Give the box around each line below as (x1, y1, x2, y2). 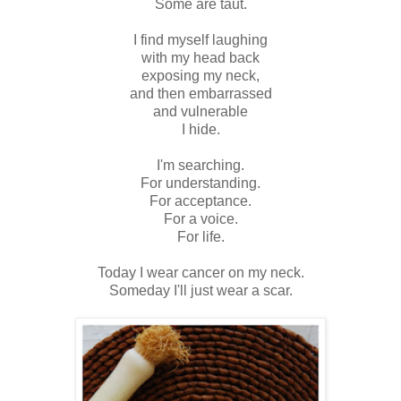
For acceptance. (149, 193, 252, 209)
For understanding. (141, 175, 260, 192)
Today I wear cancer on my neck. (97, 265, 304, 281)
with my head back (141, 50, 260, 66)
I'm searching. (157, 158, 244, 174)
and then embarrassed (129, 86, 272, 102)
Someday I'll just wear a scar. (108, 283, 293, 299)
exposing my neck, (141, 68, 260, 84)
